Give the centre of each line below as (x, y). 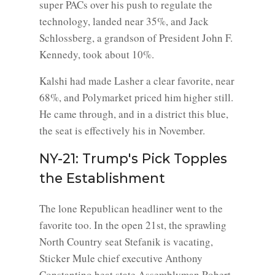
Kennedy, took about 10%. (97, 54)
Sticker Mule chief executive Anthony (121, 258)
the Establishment (102, 178)
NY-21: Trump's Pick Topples (133, 158)
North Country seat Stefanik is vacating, (126, 242)
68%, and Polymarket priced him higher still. (136, 97)
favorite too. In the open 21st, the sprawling (133, 225)
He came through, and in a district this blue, (134, 114)
